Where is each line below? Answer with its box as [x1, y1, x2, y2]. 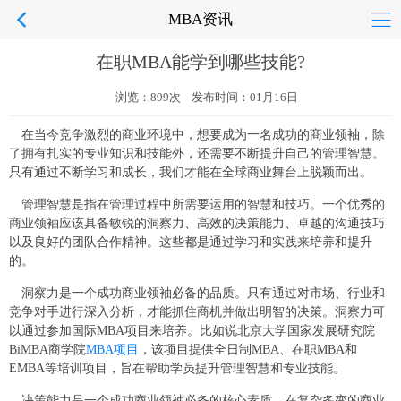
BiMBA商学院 [9, 343, 86, 356]
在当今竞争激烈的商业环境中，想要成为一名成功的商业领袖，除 [21, 128, 385, 141]
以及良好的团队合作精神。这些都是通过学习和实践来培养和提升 [9, 235, 372, 249]
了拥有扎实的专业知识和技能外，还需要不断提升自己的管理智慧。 [9, 147, 385, 160]
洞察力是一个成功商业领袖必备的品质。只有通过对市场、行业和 [21, 286, 385, 300]
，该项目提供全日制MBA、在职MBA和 [139, 343, 357, 356]
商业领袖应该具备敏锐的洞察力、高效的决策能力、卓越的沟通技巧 [9, 217, 385, 230]
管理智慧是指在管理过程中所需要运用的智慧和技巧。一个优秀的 [21, 198, 385, 211]
